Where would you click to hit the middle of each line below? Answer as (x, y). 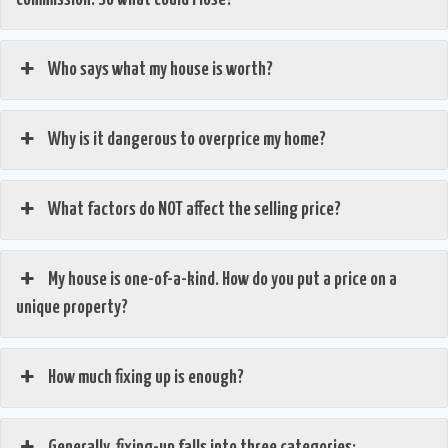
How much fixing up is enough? (146, 377)
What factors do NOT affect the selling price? (195, 209)
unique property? (72, 307)
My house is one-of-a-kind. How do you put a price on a (223, 279)
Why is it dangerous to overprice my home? (187, 139)
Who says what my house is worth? (161, 69)
